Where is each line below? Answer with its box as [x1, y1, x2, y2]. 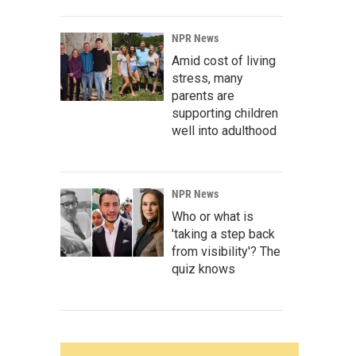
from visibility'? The [172, 244, 281, 259]
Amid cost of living [172, 53, 276, 68]
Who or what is [172, 209, 253, 224]
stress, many [172, 71, 243, 86]
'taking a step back [172, 226, 275, 242]
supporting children [172, 106, 278, 121]
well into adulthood [172, 123, 277, 138]
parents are [172, 88, 234, 103]
